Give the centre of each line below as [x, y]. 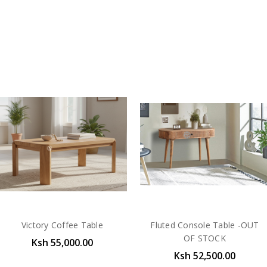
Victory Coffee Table [62, 225]
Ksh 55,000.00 [62, 243]
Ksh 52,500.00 [204, 256]
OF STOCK [204, 238]
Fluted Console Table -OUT [205, 225]
